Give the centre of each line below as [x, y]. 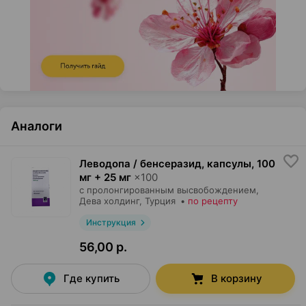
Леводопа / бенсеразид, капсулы [165, 164]
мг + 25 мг [105, 177]
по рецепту [213, 201]
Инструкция [111, 222]
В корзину [236, 278]
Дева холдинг [109, 201]
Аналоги [37, 126]
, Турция [157, 201]
